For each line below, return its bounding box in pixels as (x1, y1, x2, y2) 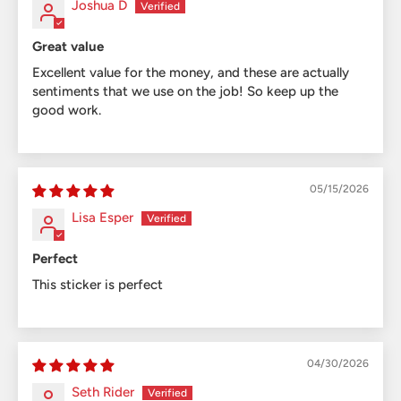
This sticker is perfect (32, 276, 163, 293)
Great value (32, 38, 104, 55)
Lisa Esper (72, 209, 133, 226)
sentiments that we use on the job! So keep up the (32, 82, 338, 99)
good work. (32, 101, 101, 118)
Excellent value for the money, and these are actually (32, 64, 349, 81)
